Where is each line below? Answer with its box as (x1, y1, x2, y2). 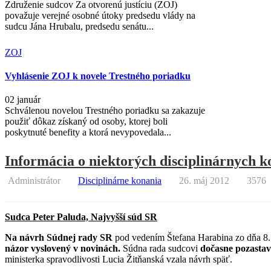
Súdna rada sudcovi (120, 243, 200, 253)
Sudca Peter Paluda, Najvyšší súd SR (5, 211, 157, 222)
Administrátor (8, 175, 60, 186)
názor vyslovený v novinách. (5, 243, 120, 253)
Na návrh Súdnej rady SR (5, 232, 113, 243)
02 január (5, 94, 41, 105)
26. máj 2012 (179, 175, 229, 186)
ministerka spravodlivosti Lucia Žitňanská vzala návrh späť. (5, 253, 232, 264)
